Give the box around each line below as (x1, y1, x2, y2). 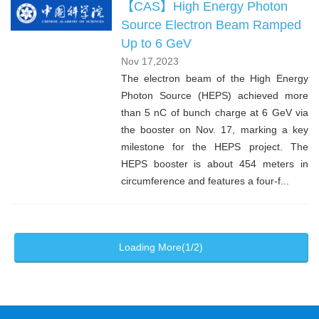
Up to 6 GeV (120, 36, 192, 51)
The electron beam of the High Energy (120, 72, 308, 84)
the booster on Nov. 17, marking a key (120, 123, 308, 135)
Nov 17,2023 (120, 55, 179, 67)
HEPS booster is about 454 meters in (120, 157, 308, 169)
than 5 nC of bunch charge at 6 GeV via (120, 106, 308, 118)
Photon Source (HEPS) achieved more (120, 89, 308, 101)
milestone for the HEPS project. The (120, 140, 308, 152)
